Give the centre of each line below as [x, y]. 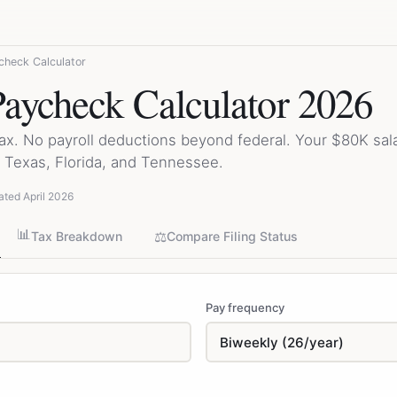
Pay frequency [245, 307]
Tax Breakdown [77, 236]
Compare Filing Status [232, 236]
